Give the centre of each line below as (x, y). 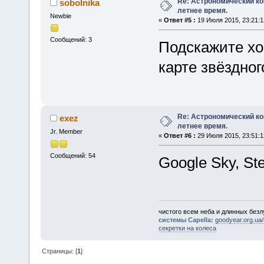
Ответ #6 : (179, 136)
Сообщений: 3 (71, 40)
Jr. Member (66, 132)
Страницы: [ (60, 251)
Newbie (60, 16)
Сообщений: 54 (72, 155)
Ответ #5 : (179, 20)
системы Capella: (187, 220)
